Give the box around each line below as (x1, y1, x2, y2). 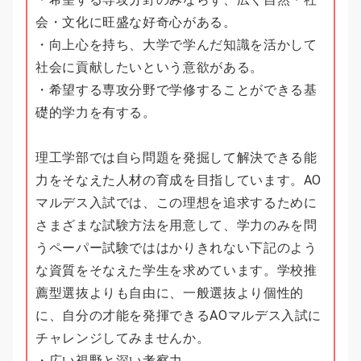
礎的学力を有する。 (35, 105, 156, 121)
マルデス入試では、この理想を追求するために (35, 195, 317, 211)
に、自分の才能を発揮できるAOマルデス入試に (35, 308, 322, 324)
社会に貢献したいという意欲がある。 (35, 60, 263, 76)
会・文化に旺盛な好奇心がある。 (35, 15, 237, 31)
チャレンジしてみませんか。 (35, 330, 210, 346)
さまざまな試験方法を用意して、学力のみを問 (35, 218, 317, 234)
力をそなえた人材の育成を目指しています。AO (35, 172, 322, 189)
